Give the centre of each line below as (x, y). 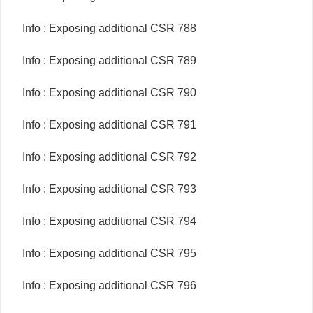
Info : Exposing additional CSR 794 (109, 221)
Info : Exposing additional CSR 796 (109, 285)
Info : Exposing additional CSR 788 (109, 28)
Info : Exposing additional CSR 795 (109, 253)
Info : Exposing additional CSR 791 (109, 125)
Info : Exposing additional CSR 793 (109, 189)
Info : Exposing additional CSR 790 (109, 93)
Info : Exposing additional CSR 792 (109, 157)
